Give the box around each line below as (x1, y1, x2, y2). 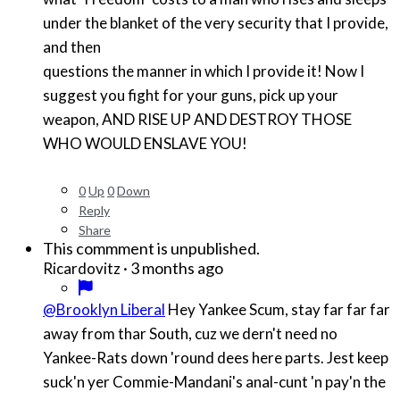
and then (43, 37, 104, 57)
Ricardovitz (43, 259, 121, 279)
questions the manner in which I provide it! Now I (43, 62, 364, 81)
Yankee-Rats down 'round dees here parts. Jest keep (43, 348, 388, 368)
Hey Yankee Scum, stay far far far (165, 300, 390, 320)
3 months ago (130, 258, 223, 279)
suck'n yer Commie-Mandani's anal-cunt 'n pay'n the (43, 372, 386, 392)
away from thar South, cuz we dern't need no (43, 324, 337, 344)
